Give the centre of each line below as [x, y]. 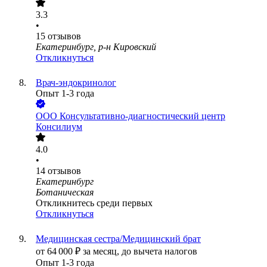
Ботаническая [65, 193]
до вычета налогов [159, 252]
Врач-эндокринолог [76, 83]
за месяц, [102, 252]
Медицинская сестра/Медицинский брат [118, 239]
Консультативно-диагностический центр [142, 116]
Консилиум [59, 127]
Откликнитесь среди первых [94, 203]
